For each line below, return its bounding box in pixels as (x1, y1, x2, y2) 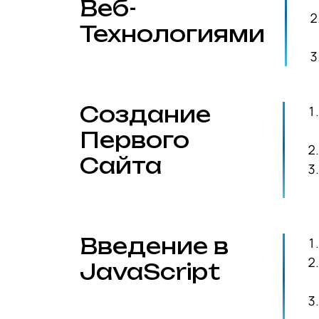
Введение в (80, 233, 229, 259)
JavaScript (80, 258, 220, 285)
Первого (80, 127, 189, 153)
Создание (80, 101, 211, 127)
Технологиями (80, 21, 265, 47)
